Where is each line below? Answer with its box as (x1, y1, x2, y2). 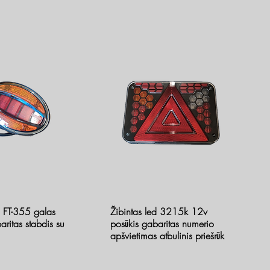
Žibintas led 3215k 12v (110, 204, 207, 218)
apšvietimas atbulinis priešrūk (110, 228, 224, 242)
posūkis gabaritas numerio (110, 216, 214, 230)
